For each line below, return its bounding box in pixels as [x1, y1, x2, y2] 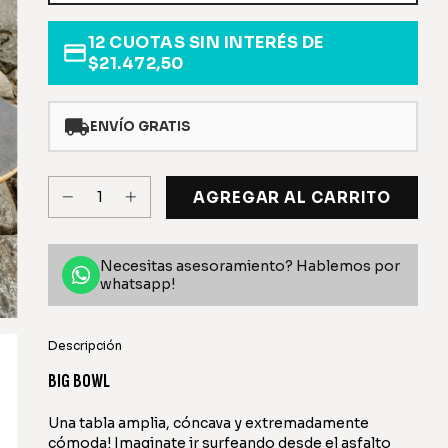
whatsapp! [100, 275, 175, 293]
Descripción [48, 338, 122, 353]
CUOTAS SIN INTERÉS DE [109, 32, 324, 53]
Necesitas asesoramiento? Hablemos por [100, 257, 400, 275]
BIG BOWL [48, 369, 113, 393]
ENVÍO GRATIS [89, 118, 191, 135]
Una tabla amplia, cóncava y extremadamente [48, 414, 369, 432]
